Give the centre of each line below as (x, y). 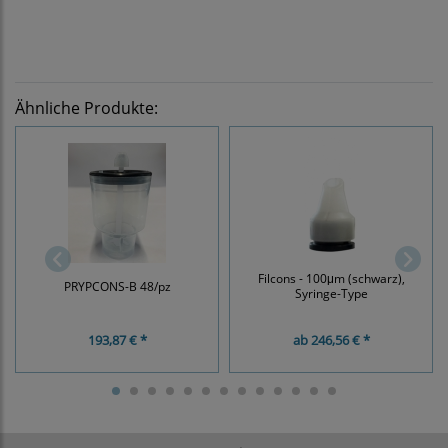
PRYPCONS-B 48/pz (117, 285)
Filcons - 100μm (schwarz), (331, 278)
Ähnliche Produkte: (86, 108)
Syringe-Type (331, 293)
